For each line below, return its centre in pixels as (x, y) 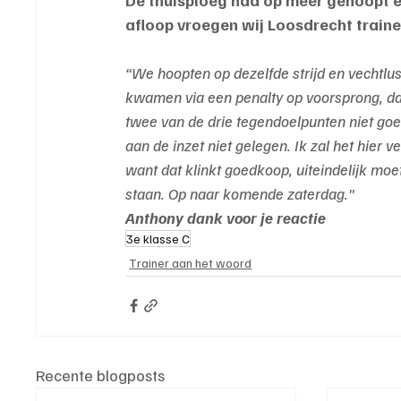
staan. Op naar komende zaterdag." (240, 193)
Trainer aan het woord (191, 262)
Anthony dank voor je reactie (226, 217)
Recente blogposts (101, 375)
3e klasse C (158, 238)
